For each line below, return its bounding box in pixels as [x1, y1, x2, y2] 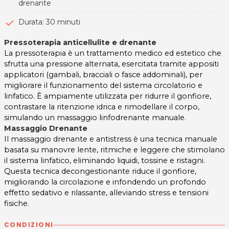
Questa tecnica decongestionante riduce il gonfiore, [4, 167, 196, 176]
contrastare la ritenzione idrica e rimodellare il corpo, [4, 102, 199, 112]
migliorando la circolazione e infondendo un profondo [4, 177, 206, 187]
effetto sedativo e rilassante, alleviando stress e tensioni [4, 188, 209, 198]
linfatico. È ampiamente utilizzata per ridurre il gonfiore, [4, 91, 211, 101]
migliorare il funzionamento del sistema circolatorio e [4, 81, 202, 90]
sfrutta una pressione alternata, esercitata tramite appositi [4, 59, 219, 69]
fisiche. [4, 199, 29, 209]
